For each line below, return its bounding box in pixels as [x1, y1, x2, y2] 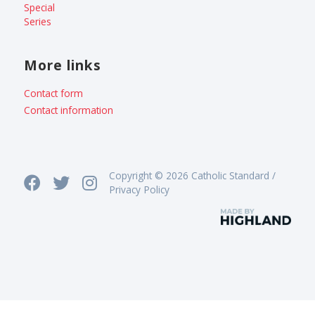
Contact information [24, 103, 114, 117]
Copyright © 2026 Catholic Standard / [108, 168, 276, 182]
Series [24, 14, 52, 28]
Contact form [24, 86, 84, 100]
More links [24, 55, 102, 75]
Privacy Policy [108, 182, 169, 196]
